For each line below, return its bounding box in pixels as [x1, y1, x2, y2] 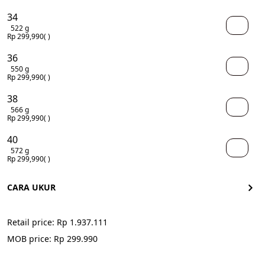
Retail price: [7, 216, 57, 228]
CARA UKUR [7, 182, 56, 193]
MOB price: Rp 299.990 [7, 232, 98, 244]
